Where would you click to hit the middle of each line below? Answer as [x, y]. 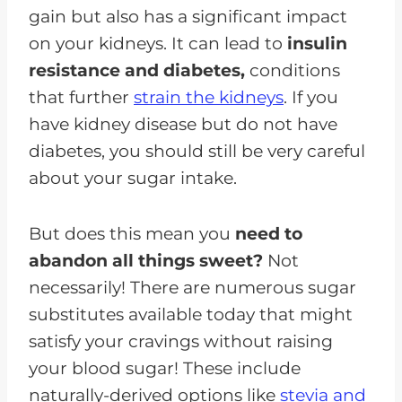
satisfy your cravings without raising [181, 341]
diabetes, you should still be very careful [197, 151]
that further [81, 97]
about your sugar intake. [133, 178]
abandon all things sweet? [146, 260]
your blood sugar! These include [165, 368]
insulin [317, 43]
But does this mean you [132, 233]
